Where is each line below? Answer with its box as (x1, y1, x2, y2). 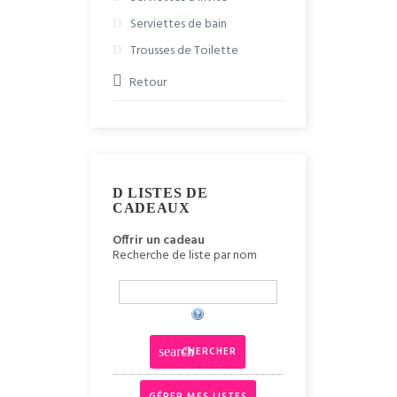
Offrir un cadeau (113, 230, 205, 251)
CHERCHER (182, 344, 237, 360)
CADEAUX (113, 200, 191, 215)
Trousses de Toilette (130, 41, 238, 61)
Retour (129, 73, 167, 93)
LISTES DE (128, 185, 208, 200)
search (159, 344, 195, 360)
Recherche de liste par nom (113, 245, 257, 266)
